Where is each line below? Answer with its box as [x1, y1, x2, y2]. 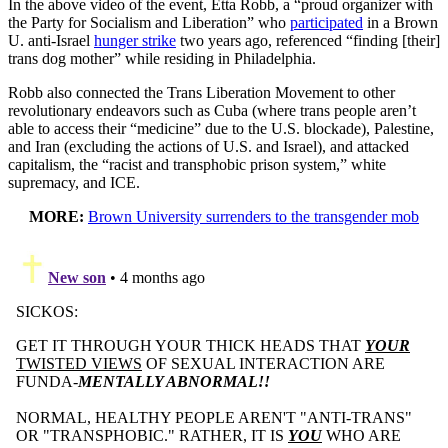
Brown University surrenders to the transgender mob [88, 207, 419, 225]
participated [290, 13, 363, 31]
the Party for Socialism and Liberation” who [8, 13, 290, 31]
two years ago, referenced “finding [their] [176, 31, 440, 49]
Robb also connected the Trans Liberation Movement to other [8, 83, 395, 101]
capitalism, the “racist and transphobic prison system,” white [8, 155, 386, 173]
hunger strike [94, 31, 176, 49]
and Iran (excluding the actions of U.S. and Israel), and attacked [8, 137, 409, 155]
